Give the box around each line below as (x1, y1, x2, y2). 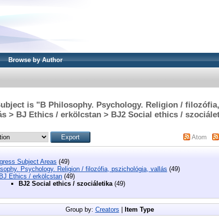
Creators (95, 206, 119, 214)
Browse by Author (8, 56, 63, 64)
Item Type (124, 206, 154, 214)
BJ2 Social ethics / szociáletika (19, 179, 112, 187)
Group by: (65, 206, 95, 214)
